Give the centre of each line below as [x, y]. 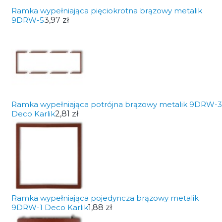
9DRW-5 [28, 20]
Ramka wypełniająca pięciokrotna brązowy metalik [107, 11]
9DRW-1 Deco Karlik [50, 207]
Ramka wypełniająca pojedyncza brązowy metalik [105, 198]
